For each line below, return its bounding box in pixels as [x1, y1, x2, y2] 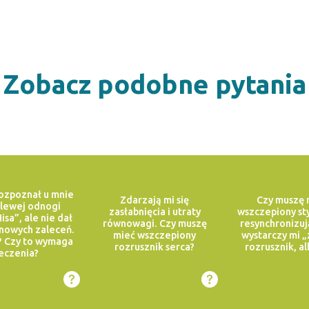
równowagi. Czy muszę [102, 218, 207, 230]
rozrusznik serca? [114, 241, 195, 253]
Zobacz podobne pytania [3, 69, 306, 99]
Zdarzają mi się [120, 195, 189, 206]
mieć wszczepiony [113, 230, 196, 241]
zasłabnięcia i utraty [108, 206, 201, 218]
